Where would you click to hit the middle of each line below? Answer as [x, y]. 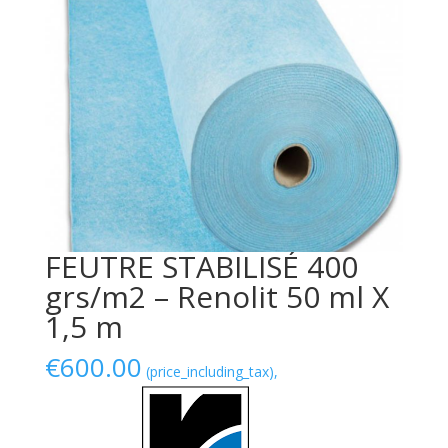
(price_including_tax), [211, 372]
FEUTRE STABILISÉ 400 [201, 267]
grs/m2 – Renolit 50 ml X [216, 297]
